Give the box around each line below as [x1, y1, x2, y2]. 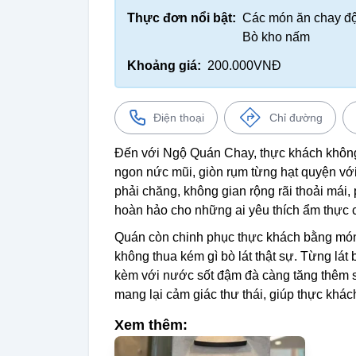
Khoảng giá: [127, 58, 201, 72]
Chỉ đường [269, 110, 323, 124]
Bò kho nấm [242, 29, 310, 44]
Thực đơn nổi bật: [127, 10, 236, 25]
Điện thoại [153, 110, 204, 124]
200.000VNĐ [207, 58, 281, 72]
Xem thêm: [114, 316, 188, 333]
